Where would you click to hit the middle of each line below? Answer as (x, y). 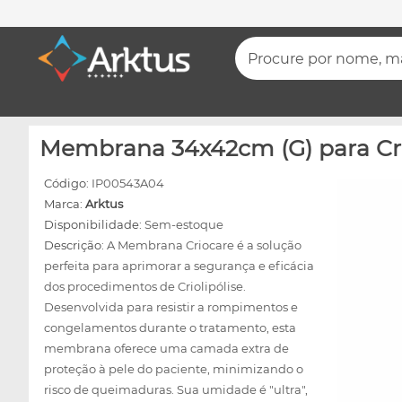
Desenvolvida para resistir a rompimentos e (171, 307)
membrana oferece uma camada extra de (166, 348)
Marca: (65, 204)
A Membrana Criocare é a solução (204, 245)
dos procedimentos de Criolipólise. (145, 286)
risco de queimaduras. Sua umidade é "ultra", (176, 389)
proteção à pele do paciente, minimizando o (174, 369)
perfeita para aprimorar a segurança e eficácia (179, 266)
